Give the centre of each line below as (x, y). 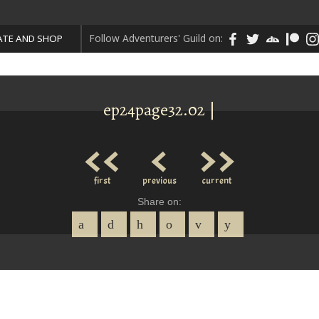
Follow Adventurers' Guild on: (156, 38)
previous (159, 181)
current (216, 181)
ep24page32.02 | (159, 110)
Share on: (159, 202)
